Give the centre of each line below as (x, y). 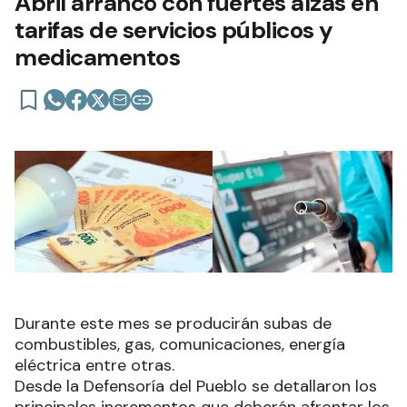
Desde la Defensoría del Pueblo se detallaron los (196, 386)
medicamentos (97, 57)
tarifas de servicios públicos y (174, 30)
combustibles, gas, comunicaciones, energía (180, 344)
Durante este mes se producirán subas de (173, 323)
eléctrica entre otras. (97, 365)
